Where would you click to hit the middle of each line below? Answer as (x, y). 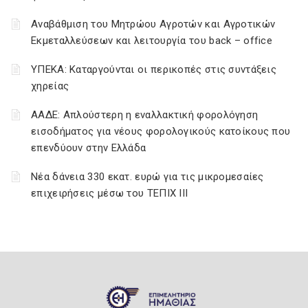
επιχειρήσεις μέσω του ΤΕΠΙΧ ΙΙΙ (110, 193)
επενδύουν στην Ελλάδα (89, 148)
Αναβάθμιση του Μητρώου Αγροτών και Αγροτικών (153, 24)
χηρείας (50, 86)
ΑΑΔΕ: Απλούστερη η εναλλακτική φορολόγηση (145, 115)
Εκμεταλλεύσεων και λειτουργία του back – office (152, 41)
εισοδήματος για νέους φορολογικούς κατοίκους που (161, 131)
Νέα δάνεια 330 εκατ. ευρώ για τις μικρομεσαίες (147, 177)
